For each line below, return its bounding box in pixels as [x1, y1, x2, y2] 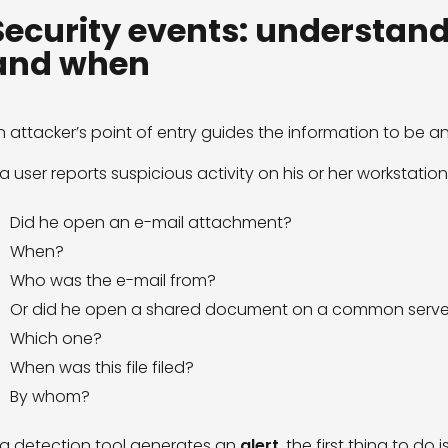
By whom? [9, 385, 90, 409]
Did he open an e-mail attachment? [9, 211, 292, 235]
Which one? [9, 327, 102, 351]
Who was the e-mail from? [9, 269, 216, 293]
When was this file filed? [9, 356, 194, 380]
